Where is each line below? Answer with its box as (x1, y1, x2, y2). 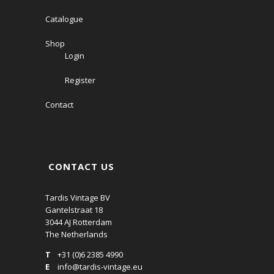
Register (65, 75, 95, 86)
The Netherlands (45, 229, 108, 240)
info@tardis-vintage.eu (57, 261, 143, 272)
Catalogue (45, 13, 83, 24)
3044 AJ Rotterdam (45, 217, 112, 228)
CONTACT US (45, 160, 114, 172)
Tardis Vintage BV (45, 192, 110, 203)
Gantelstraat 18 (45, 204, 103, 215)
